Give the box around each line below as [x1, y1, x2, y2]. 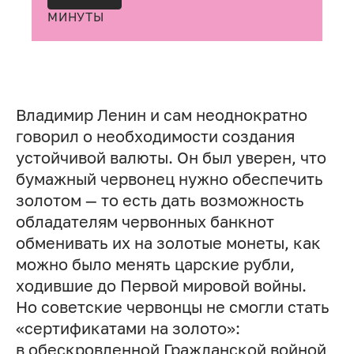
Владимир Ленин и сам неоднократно [15, 105, 307, 124]
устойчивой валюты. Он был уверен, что [15, 148, 326, 167]
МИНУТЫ [47, 10, 105, 24]
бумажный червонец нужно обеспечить [15, 169, 323, 188]
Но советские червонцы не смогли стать [15, 297, 330, 316]
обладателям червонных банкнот [15, 212, 274, 231]
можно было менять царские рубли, [15, 254, 295, 273]
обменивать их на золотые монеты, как [15, 233, 321, 252]
